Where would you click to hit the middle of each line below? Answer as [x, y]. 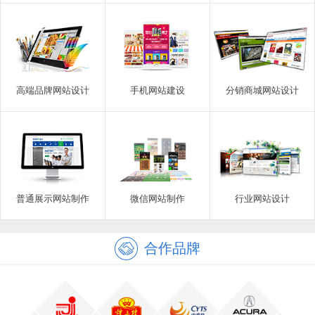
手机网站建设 [157, 90]
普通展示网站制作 [53, 198]
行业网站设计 [262, 198]
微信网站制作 [157, 198]
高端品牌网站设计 [53, 90]
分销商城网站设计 [262, 90]
